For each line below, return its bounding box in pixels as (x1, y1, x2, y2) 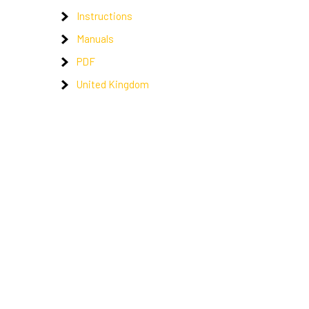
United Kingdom (77, 78, 149, 90)
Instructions (77, 10, 132, 22)
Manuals (77, 32, 114, 45)
